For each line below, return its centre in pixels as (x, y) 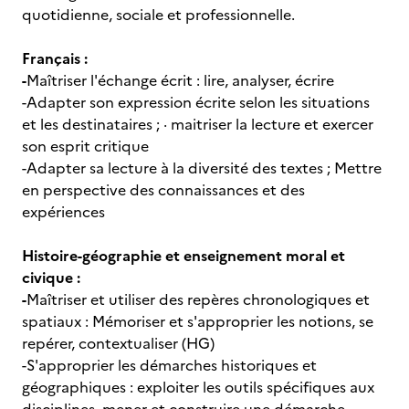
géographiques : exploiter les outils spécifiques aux (198, 387)
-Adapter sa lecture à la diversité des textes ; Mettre (202, 168)
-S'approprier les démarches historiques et (169, 365)
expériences (63, 212)
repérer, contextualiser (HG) (118, 343)
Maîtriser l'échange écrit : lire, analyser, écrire (180, 80)
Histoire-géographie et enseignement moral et (184, 256)
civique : (51, 278)
